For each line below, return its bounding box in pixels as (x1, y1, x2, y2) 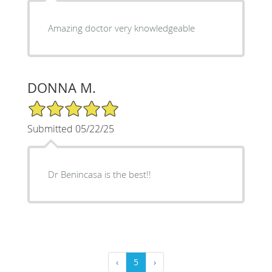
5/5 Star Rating (27, 98, 87, 110)
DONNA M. (27, 78, 96, 97)
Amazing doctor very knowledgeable (47, 21, 195, 34)
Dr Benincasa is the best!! (47, 168, 151, 180)
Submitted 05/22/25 (27, 121, 114, 135)
